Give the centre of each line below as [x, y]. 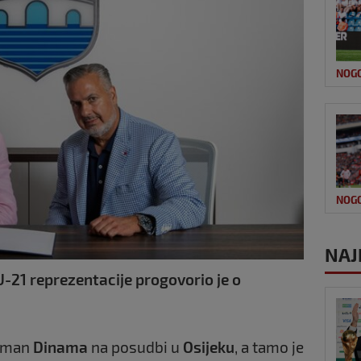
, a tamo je [269, 347]
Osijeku [209, 347]
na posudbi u [135, 347]
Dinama [59, 347]
